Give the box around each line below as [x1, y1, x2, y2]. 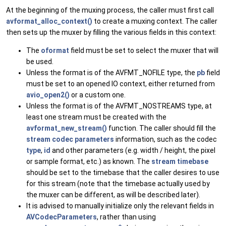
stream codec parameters [26, 135, 114, 144]
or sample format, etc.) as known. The [26, 157, 151, 166]
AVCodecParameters [26, 213, 97, 221]
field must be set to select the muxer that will [69, 46, 218, 55]
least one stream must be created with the [26, 113, 166, 122]
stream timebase [151, 157, 208, 166]
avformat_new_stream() [26, 124, 107, 133]
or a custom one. [70, 91, 126, 99]
